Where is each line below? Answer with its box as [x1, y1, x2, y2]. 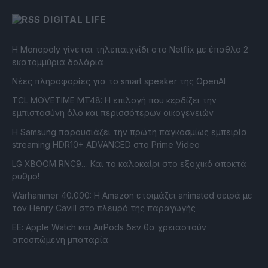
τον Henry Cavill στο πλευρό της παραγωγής [12, 203, 196, 214]
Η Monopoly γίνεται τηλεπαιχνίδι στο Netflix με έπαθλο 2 [12, 44, 248, 55]
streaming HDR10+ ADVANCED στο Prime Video [12, 139, 200, 150]
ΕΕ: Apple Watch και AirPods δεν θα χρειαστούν [12, 222, 206, 233]
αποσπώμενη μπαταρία [12, 234, 108, 245]
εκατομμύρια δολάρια [12, 57, 103, 68]
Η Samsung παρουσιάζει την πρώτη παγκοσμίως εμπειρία [12, 127, 247, 138]
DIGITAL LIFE [43, 14, 106, 26]
